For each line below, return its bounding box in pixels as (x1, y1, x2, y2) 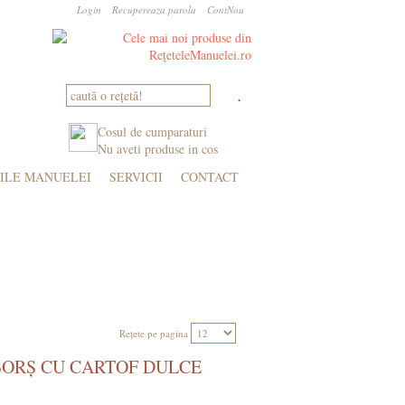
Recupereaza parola (112, 3, 196, 16)
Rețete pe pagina (119, 326, 191, 340)
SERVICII (109, 168, 163, 185)
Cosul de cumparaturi (98, 123, 207, 140)
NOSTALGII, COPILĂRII (88, 217, 226, 234)
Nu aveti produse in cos (98, 140, 218, 157)
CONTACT (181, 168, 239, 185)
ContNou (207, 3, 244, 16)
